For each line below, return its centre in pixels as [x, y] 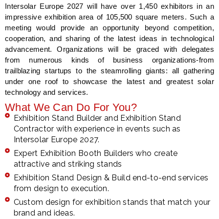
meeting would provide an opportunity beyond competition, [109, 28]
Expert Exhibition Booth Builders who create [96, 153]
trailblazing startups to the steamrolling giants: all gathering [109, 71]
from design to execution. [61, 189]
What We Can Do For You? [71, 108]
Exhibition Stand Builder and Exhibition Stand [97, 118]
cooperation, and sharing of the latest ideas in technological [109, 39]
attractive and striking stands [68, 164]
